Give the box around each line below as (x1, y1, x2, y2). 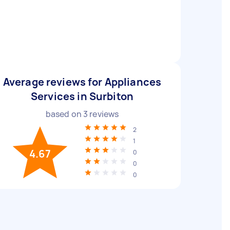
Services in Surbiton (31, 89, 133, 103)
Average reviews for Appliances (3, 75, 162, 89)
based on (45, 108, 83, 120)
